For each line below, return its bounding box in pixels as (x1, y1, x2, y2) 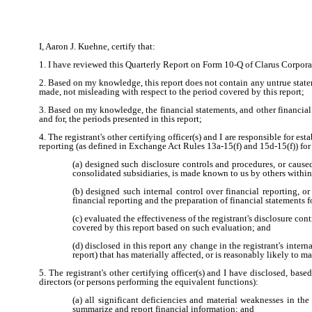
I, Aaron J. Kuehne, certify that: (39, 41, 155, 52)
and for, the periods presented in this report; (39, 114, 202, 124)
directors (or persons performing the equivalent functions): (39, 276, 258, 287)
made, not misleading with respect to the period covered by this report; (39, 86, 304, 97)
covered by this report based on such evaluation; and (72, 222, 271, 233)
